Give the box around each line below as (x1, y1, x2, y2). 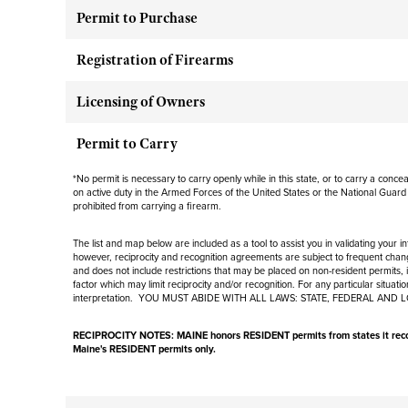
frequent (343, 251, 383, 263)
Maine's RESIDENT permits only (73, 343, 214, 355)
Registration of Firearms (76, 51, 233, 69)
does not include (92, 265, 163, 277)
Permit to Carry (76, 135, 178, 153)
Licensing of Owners (76, 93, 205, 111)
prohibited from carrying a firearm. (73, 200, 225, 212)
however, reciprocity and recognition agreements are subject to (73, 251, 344, 263)
